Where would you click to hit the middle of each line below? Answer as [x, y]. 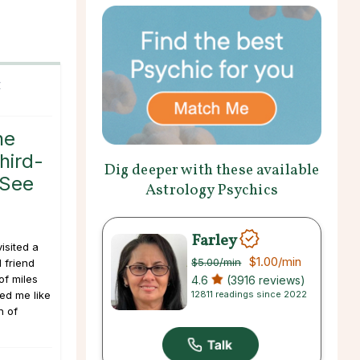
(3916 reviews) [265, 280]
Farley [215, 241]
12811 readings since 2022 [250, 294]
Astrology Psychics [212, 190]
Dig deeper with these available [212, 170]
